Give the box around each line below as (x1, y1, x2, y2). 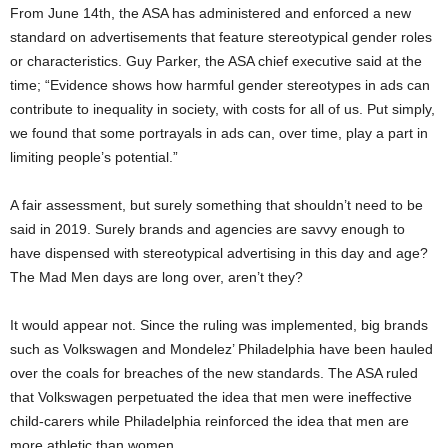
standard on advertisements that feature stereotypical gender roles (10, 29, 432, 46)
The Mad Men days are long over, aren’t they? (10, 269, 303, 286)
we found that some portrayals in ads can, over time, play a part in (10, 125, 428, 142)
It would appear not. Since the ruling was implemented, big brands (10, 317, 428, 334)
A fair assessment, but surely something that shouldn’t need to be (10, 197, 423, 214)
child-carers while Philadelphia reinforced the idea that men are (10, 413, 409, 430)
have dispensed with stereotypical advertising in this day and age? (10, 245, 428, 262)
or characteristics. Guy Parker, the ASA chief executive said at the (10, 53, 422, 70)
